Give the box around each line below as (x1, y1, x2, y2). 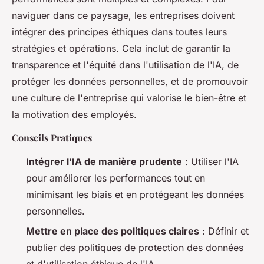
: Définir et (199, 225, 249, 237)
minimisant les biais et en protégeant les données (26, 189, 244, 200)
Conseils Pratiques (12, 131, 92, 144)
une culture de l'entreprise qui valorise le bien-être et (12, 92, 246, 104)
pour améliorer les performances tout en (26, 172, 205, 184)
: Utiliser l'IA (182, 156, 239, 167)
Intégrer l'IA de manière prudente (26, 156, 182, 167)
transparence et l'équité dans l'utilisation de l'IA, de (12, 59, 239, 71)
